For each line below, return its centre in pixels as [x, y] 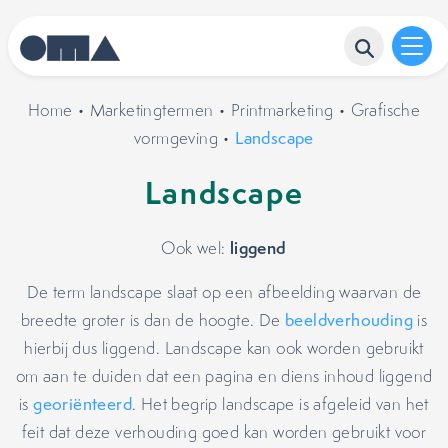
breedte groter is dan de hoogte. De [153, 320]
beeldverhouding [349, 320]
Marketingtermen [151, 110]
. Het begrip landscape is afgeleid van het [280, 404]
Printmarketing [282, 110]
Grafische [385, 110]
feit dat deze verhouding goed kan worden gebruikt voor [224, 432]
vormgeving [176, 138]
